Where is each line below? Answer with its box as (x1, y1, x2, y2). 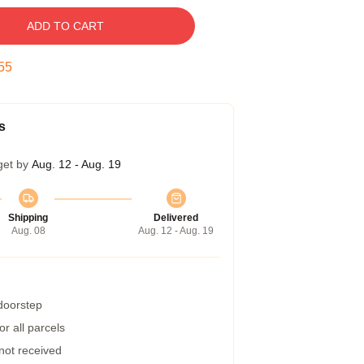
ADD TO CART (26, 19, 104, 32)
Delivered (154, 212, 198, 223)
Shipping (8, 212, 48, 223)
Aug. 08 (11, 225, 45, 236)
